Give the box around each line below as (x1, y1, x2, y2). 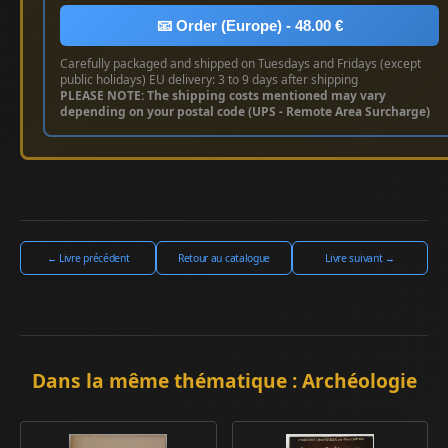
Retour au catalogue (177, 251, 271, 266)
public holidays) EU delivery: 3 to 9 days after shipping (60, 71, 358, 89)
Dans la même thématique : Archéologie (31, 367, 417, 395)
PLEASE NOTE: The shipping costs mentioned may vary (60, 87, 386, 105)
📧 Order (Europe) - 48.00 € (156, 17, 343, 35)
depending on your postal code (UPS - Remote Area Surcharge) (60, 103, 430, 121)
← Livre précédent (46, 251, 130, 266)
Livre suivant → (325, 251, 395, 266)
